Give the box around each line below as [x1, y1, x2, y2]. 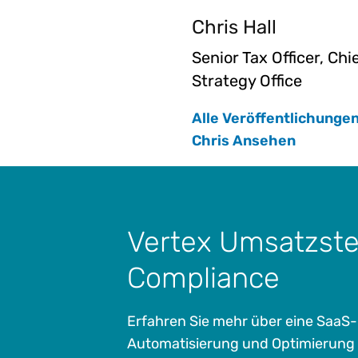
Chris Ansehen [192, 131, 296, 149]
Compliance [126, 260, 280, 295]
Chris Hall [192, 14, 276, 38]
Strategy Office [192, 70, 302, 90]
